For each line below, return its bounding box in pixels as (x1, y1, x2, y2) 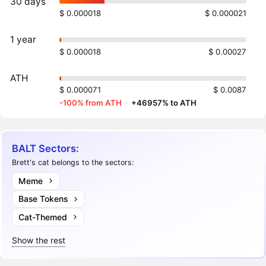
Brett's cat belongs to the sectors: (12, 158, 134, 167)
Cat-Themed (18, 211, 67, 222)
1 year (10, 34, 37, 46)
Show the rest (12, 235, 66, 245)
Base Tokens (18, 194, 68, 204)
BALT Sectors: (12, 142, 80, 154)
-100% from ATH (59, 98, 122, 108)
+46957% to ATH (131, 98, 197, 108)
